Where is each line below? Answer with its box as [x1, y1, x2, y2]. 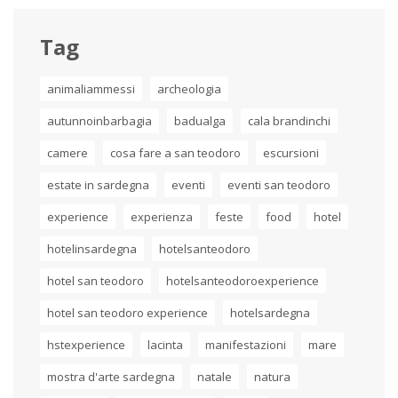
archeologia [157, 80, 221, 97]
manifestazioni [205, 336, 286, 353]
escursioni [263, 144, 319, 161]
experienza [131, 208, 193, 225]
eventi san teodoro [227, 176, 330, 193]
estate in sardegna [47, 176, 149, 193]
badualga [174, 112, 226, 129]
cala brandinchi [248, 112, 330, 129]
